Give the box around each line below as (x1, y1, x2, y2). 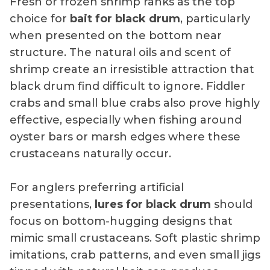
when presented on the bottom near (10, 28, 222, 42)
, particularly (180, 11, 250, 25)
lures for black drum (95, 197, 211, 211)
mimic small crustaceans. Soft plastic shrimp (10, 231, 260, 245)
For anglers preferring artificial (10, 180, 184, 194)
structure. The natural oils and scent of (10, 45, 231, 59)
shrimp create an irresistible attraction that (10, 62, 254, 76)
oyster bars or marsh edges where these (10, 130, 240, 143)
